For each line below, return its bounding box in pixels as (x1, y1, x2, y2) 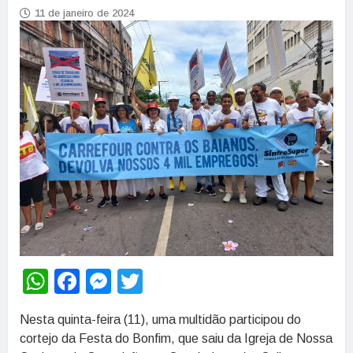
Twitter (143, 266, 218, 295)
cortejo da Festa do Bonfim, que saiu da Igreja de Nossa (20, 331, 333, 345)
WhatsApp (48, 266, 164, 295)
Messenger (111, 266, 235, 295)
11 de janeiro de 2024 (35, 7, 134, 20)
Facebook (80, 266, 188, 295)
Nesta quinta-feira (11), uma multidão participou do (20, 312, 301, 326)
